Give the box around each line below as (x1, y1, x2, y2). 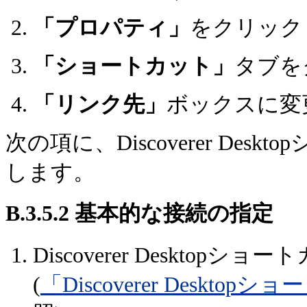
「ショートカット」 (33, 54, 234, 79)
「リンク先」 (33, 93, 167, 117)
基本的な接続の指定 (69, 201, 273, 226)
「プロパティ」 (33, 16, 190, 40)
